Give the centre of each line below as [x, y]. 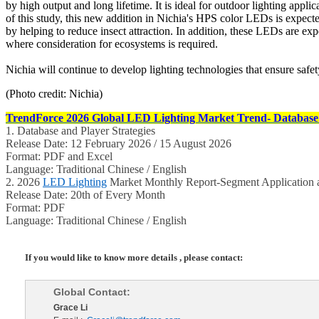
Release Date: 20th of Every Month [85, 195]
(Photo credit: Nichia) [54, 94]
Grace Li [70, 307]
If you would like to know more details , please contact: [134, 258]
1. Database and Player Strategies [80, 131]
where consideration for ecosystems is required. [112, 44]
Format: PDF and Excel [59, 157]
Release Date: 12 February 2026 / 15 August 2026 [119, 144]
